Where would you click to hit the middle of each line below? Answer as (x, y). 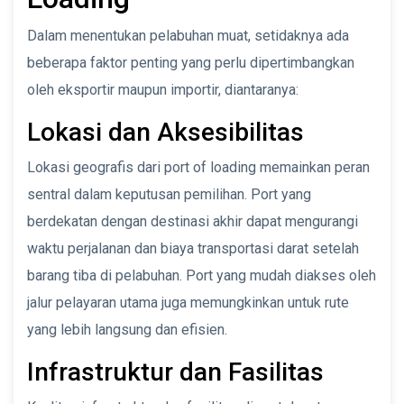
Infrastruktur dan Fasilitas (175, 372)
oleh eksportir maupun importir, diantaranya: (163, 89)
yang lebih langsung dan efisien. (127, 329)
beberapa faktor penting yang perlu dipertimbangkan (191, 62)
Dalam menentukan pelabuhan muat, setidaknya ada (188, 35)
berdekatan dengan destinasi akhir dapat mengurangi (193, 221)
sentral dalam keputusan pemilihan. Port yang (169, 194)
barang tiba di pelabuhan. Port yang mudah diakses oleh (202, 275)
